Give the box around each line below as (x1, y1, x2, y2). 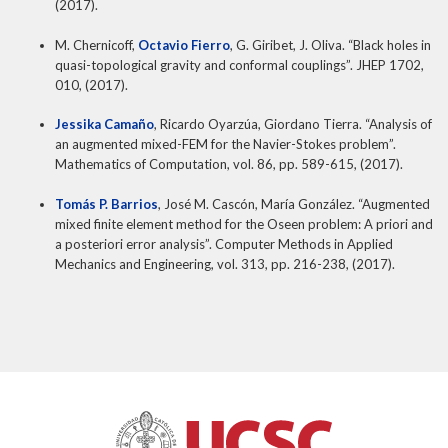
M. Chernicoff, (55, 36, 138, 53)
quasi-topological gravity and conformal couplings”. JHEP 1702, (55, 56, 424, 73)
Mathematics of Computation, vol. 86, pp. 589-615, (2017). (55, 156, 403, 173)
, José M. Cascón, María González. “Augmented (158, 195, 430, 212)
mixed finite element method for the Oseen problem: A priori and (55, 215, 433, 232)
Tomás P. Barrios (55, 195, 158, 212)
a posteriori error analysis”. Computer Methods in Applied (55, 235, 393, 252)
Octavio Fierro (138, 36, 230, 53)
